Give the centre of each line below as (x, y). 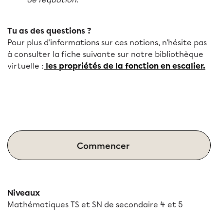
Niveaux (24, 193)
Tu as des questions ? (49, 31)
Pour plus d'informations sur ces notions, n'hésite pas (107, 43)
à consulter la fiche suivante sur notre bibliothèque (105, 54)
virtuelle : (26, 66)
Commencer (103, 146)
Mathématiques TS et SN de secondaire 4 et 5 (95, 205)
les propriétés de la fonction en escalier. (125, 66)
